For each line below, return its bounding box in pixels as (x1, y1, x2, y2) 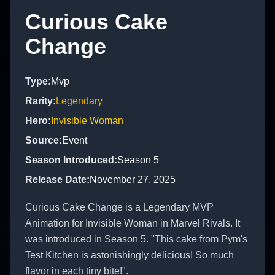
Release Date (25, 174, 87, 185)
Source (25, 135, 59, 146)
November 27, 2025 (90, 174, 176, 185)
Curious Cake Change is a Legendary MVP (25, 202, 214, 213)
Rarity (25, 96, 53, 107)
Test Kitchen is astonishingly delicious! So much (25, 250, 234, 261)
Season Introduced (25, 155, 114, 166)
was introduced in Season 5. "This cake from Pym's (25, 234, 247, 245)
